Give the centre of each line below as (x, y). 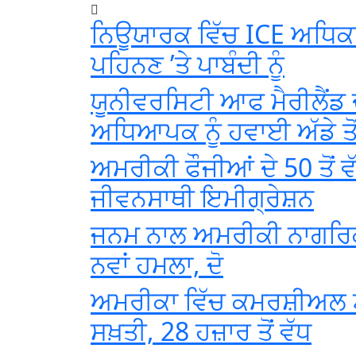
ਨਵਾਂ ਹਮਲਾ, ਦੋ (157, 264)
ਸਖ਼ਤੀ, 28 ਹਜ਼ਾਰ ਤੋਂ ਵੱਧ (201, 331)
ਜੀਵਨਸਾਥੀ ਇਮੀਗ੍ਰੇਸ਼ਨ (202, 197)
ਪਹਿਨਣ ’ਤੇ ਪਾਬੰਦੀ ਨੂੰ (188, 64)
